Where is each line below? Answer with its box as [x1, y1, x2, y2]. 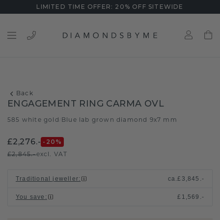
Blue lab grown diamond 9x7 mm [61, 117, 177, 123]
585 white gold [7, 117, 59, 123]
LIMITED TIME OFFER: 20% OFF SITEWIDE [36, 3, 184, 10]
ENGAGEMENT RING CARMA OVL [7, 98, 164, 109]
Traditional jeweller [16, 175, 79, 182]
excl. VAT [36, 152, 68, 158]
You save [16, 193, 45, 200]
